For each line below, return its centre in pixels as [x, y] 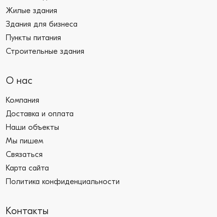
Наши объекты [32, 127]
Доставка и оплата [40, 114]
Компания [23, 100]
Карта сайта [27, 168]
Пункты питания [33, 38]
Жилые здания [31, 11]
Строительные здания [45, 51]
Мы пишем [24, 141]
